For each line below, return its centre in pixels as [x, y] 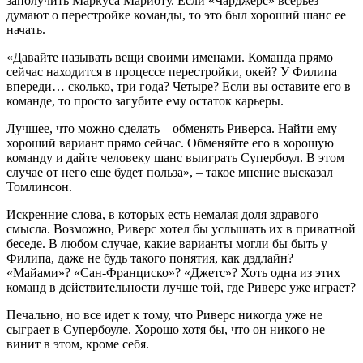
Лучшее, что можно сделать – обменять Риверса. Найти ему [172, 129]
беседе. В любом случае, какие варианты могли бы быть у [167, 244]
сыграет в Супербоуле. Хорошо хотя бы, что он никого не [166, 330]
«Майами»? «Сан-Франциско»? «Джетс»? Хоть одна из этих [173, 273]
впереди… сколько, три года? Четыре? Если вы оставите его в [179, 87]
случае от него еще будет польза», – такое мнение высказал [170, 173]
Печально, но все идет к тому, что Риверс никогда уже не [164, 315]
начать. [26, 30]
